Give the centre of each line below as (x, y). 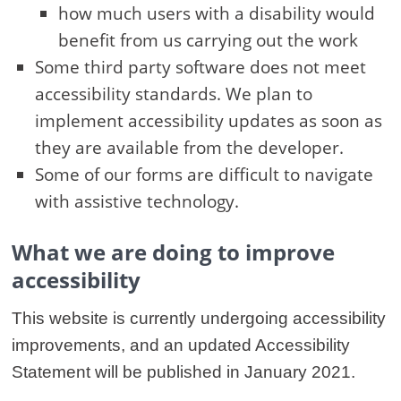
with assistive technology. (137, 202)
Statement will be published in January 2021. (183, 372)
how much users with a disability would (217, 14)
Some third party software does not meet (200, 68)
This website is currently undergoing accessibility (199, 319)
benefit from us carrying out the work (208, 41)
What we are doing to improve (173, 252)
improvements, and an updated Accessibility (181, 346)
